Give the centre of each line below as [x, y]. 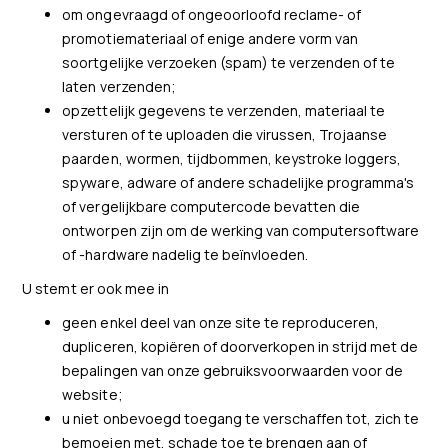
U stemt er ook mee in [95, 288]
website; [92, 394]
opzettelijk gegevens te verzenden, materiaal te [224, 110]
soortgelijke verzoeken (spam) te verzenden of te [229, 62]
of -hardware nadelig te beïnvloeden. [185, 254]
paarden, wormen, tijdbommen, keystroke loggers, [232, 158]
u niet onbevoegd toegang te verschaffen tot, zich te [241, 418]
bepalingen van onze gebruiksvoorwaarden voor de [233, 370]
